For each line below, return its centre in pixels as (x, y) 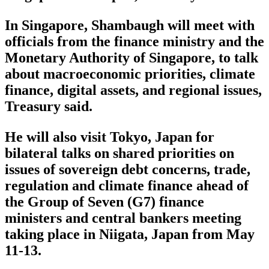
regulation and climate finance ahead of (127, 186)
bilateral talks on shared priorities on (119, 153)
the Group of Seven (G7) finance (104, 202)
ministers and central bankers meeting (123, 218)
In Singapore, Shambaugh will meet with (130, 26)
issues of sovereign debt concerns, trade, (128, 170)
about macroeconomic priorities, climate (130, 74)
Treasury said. (49, 107)
